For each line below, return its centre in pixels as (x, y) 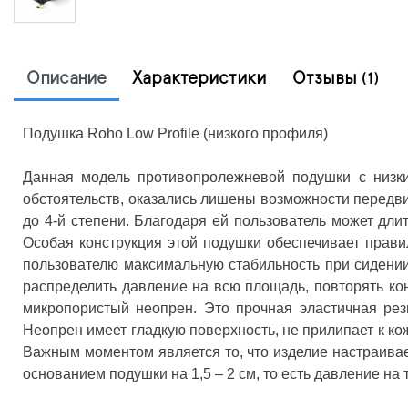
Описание (66, 78)
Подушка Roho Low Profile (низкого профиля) (175, 133)
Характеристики (199, 78)
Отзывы (327, 78)
